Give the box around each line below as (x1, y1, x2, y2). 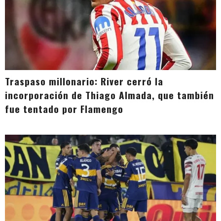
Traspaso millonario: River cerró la (5, 74, 163, 88)
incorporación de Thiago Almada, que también (5, 87, 214, 102)
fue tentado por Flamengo (5, 101, 123, 116)
